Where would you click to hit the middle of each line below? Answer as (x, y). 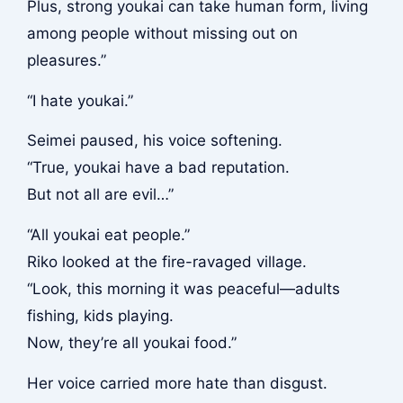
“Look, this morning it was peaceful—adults (183, 289)
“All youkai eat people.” (108, 235)
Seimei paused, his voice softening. (154, 141)
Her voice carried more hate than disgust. (177, 383)
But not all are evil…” (100, 195)
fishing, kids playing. (100, 316)
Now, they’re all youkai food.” (131, 343)
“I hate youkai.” (80, 100)
